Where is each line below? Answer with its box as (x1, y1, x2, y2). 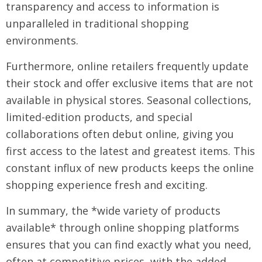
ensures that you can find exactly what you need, (6, 237, 251, 251)
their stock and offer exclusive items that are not (6, 76, 253, 90)
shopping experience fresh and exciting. (6, 178, 208, 192)
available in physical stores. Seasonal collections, (6, 93, 251, 107)
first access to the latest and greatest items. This (6, 144, 255, 158)
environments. (6, 33, 78, 47)
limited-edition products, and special (6, 110, 192, 124)
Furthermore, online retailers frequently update (6, 59, 249, 73)
